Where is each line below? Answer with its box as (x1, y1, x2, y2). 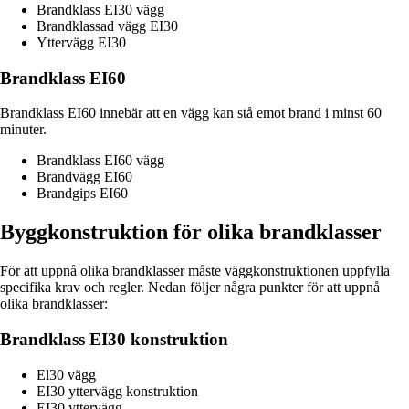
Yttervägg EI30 (37, 35, 126, 51)
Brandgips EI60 (37, 185, 128, 202)
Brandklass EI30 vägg (37, 2, 164, 18)
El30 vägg (37, 366, 96, 383)
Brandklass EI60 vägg (37, 152, 164, 169)
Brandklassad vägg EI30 (37, 18, 178, 35)
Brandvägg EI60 (37, 169, 132, 185)
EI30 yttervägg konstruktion (37, 383, 198, 399)
